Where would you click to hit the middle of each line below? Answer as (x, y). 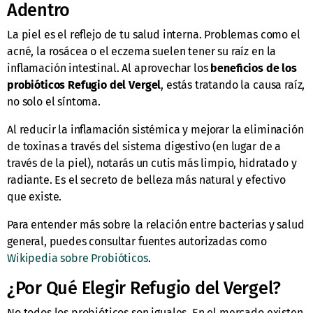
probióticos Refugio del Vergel (84, 85)
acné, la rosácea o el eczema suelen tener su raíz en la (142, 52)
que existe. (35, 197)
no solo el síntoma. (54, 102)
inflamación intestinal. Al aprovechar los (109, 68)
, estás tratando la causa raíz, (233, 85)
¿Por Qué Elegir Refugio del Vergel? (144, 289)
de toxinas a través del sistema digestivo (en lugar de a (144, 147)
